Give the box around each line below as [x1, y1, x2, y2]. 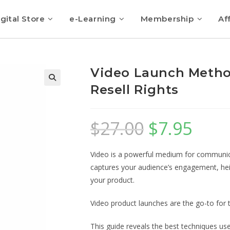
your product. [90, 175, 135, 185]
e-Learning [69, 14, 116, 24]
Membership [140, 14, 194, 24]
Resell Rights [90, 82, 179, 97]
